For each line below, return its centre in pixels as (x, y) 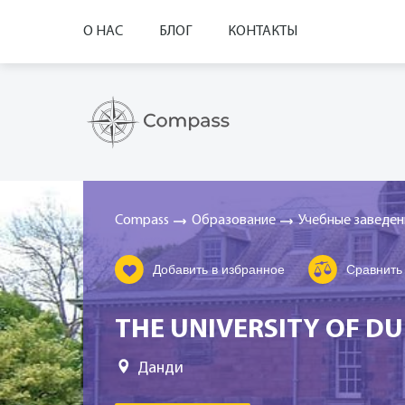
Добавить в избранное (219, 269)
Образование (234, 221)
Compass (142, 221)
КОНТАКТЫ (263, 31)
